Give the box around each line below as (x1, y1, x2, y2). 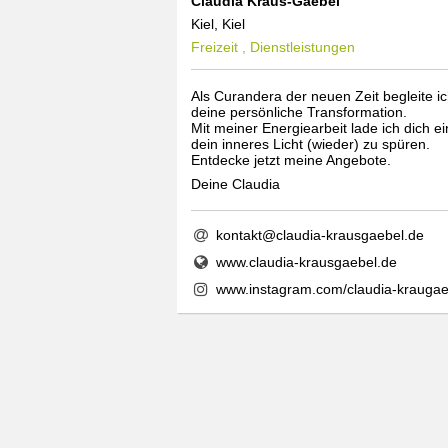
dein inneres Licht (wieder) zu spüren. (191, 135, 430, 152)
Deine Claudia (191, 175, 280, 192)
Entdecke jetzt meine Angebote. (191, 151, 391, 168)
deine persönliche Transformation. (191, 103, 407, 120)
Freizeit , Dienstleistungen (191, 38, 355, 55)
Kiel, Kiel (191, 15, 245, 32)
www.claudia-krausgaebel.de (215, 253, 397, 270)
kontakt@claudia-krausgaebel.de (215, 226, 424, 243)
